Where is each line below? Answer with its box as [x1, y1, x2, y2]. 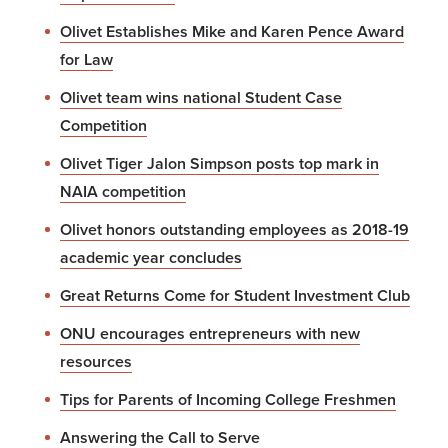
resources [60, 350, 132, 373]
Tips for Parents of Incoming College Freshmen [60, 388, 396, 411]
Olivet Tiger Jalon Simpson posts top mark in [60, 152, 379, 175]
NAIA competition [60, 180, 186, 203]
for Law [60, 48, 113, 71]
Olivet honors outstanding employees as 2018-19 [60, 218, 409, 241]
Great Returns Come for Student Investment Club [60, 284, 410, 307]
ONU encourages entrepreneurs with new [60, 322, 360, 345]
